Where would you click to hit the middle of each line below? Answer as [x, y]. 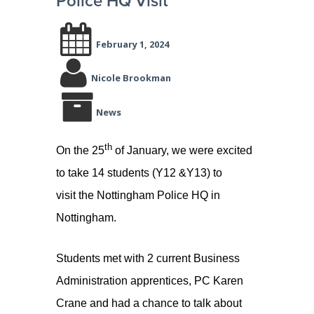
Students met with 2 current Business [148, 259]
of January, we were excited [182, 150]
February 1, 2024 [132, 44]
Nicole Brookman [131, 77]
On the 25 [80, 150]
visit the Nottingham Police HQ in [138, 195]
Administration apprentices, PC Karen [150, 281]
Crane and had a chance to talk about [149, 303]
